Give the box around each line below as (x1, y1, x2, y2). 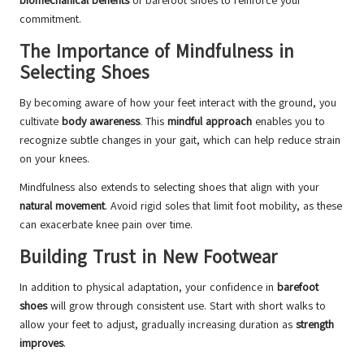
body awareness (62, 114, 140, 130)
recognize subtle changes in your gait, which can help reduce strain (19, 132, 340, 149)
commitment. (19, 11, 81, 28)
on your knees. (19, 151, 89, 167)
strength (296, 317, 334, 333)
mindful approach (167, 114, 252, 130)
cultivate (19, 114, 62, 130)
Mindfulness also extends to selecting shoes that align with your (19, 180, 319, 196)
